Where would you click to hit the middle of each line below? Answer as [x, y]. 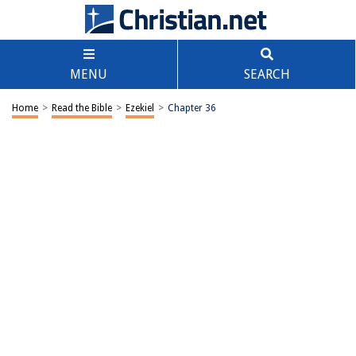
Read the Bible [82, 108]
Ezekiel [140, 108]
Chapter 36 [192, 108]
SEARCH [267, 74]
